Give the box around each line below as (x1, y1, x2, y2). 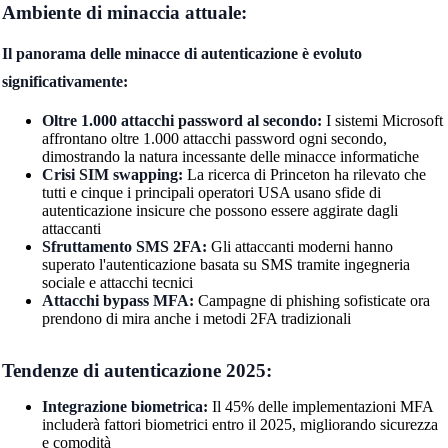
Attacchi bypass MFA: (41, 291, 194, 309)
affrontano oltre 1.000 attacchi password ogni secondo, (41, 129, 387, 147)
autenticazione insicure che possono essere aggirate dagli (41, 201, 398, 219)
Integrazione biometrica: (41, 397, 208, 415)
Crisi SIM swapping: (41, 165, 183, 183)
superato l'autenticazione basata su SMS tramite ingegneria (41, 255, 410, 273)
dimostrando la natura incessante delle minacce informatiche (41, 147, 419, 165)
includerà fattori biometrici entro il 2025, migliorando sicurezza (41, 415, 438, 433)
